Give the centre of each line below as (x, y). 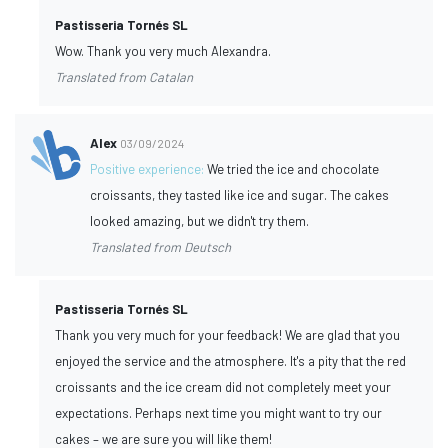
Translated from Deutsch (161, 246)
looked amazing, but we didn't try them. (200, 220)
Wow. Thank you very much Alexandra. (163, 50)
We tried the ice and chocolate (293, 168)
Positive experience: (149, 168)
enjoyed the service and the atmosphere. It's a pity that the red (230, 360)
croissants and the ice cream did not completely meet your (223, 386)
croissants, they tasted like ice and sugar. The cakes (240, 194)
